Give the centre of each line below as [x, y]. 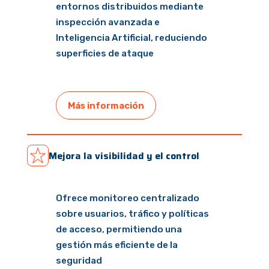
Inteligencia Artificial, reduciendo [131, 38]
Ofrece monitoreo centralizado [127, 198]
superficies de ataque [104, 53]
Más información [106, 105]
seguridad [79, 261]
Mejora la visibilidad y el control [124, 156]
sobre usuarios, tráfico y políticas [132, 214]
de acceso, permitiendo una [119, 230]
